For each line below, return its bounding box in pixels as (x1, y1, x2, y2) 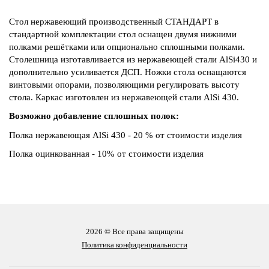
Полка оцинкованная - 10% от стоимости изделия (9, 149, 204, 159)
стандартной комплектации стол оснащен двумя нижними (9, 29, 237, 39)
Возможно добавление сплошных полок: (9, 111, 179, 121)
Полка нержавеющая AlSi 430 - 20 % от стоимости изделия (9, 130, 242, 140)
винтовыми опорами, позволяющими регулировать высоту (9, 79, 240, 89)
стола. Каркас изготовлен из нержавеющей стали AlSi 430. (9, 92, 239, 102)
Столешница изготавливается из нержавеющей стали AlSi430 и (9, 54, 257, 64)
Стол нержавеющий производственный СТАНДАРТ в (9, 16, 219, 26)
